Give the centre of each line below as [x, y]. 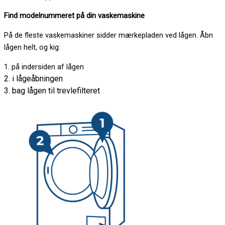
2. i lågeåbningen [33, 78]
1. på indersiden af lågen [44, 67]
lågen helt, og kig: [32, 47]
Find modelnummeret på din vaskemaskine [74, 16]
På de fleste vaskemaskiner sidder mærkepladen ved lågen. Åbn [108, 35]
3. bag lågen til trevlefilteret [52, 90]
